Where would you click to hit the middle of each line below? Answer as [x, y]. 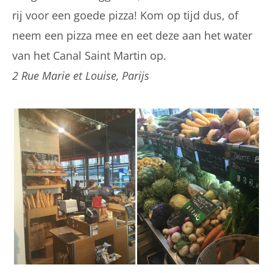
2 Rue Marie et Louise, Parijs [81, 76]
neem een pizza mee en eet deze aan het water [132, 36]
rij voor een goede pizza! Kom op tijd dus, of [125, 16]
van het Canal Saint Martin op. [89, 56]
